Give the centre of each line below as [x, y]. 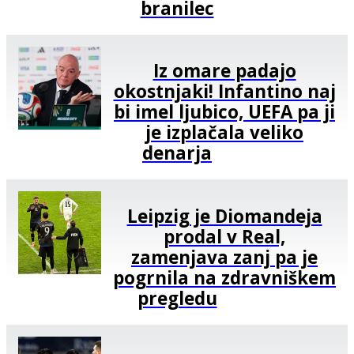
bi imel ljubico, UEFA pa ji [224, 112]
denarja [177, 153]
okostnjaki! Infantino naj [224, 92]
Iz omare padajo [224, 71]
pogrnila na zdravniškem [224, 278]
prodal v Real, [224, 237]
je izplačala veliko [224, 133]
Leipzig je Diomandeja [224, 217]
